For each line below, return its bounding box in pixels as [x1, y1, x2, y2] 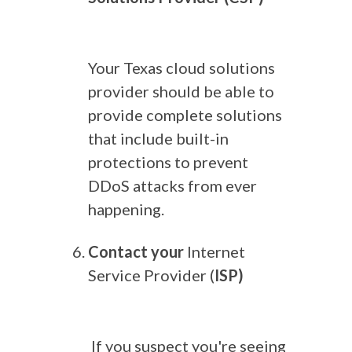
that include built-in [88, 129, 229, 148]
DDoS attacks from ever [88, 176, 257, 195]
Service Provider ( [88, 266, 214, 284]
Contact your [88, 242, 187, 261]
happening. [88, 200, 164, 218]
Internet [187, 242, 245, 261]
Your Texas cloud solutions [88, 58, 275, 77]
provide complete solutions [88, 105, 282, 124]
